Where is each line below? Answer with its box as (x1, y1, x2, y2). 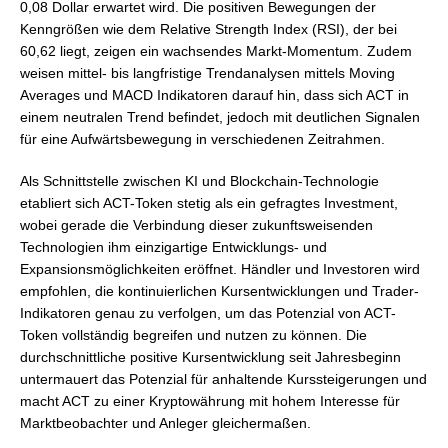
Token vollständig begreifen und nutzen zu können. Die (20, 327, 367, 343)
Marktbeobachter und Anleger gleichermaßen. (20, 415, 311, 431)
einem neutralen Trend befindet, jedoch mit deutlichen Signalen (20, 109, 420, 125)
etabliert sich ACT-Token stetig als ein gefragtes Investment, (20, 195, 398, 211)
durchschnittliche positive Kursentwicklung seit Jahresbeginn (20, 349, 401, 365)
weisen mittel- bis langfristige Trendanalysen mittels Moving (20, 65, 395, 81)
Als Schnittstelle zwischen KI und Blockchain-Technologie (20, 173, 379, 189)
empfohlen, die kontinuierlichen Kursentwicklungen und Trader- (20, 283, 419, 299)
